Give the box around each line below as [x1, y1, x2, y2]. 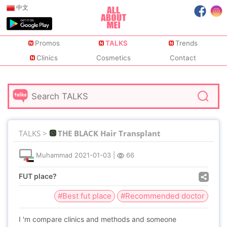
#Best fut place [58, 191, 111, 201]
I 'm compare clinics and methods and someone [19, 215, 176, 223]
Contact [170, 54, 197, 62]
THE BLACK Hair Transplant [58, 128, 161, 138]
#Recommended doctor [121, 191, 205, 201]
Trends [175, 39, 198, 48]
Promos [34, 39, 60, 48]
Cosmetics [96, 54, 131, 62]
